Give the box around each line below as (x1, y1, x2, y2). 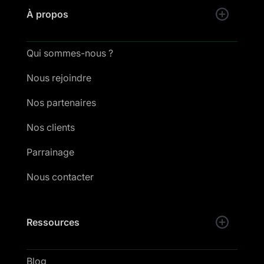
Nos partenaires (26, 96, 96, 108)
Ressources (26, 216, 80, 228)
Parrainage (26, 146, 74, 158)
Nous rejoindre (26, 71, 91, 84)
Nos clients (26, 121, 75, 133)
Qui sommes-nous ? (26, 47, 113, 59)
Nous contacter (26, 170, 94, 183)
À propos (26, 8, 68, 20)
